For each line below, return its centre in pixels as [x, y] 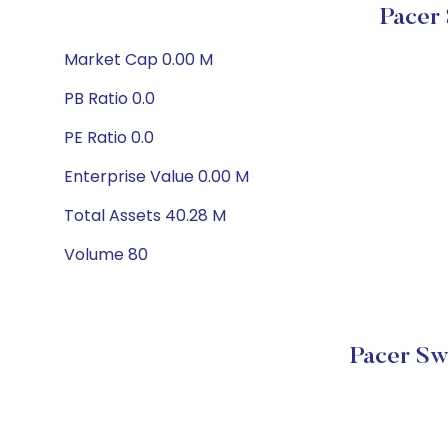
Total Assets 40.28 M [145, 215]
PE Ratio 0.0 [109, 137]
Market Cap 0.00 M [138, 59]
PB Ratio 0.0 [109, 98]
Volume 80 [106, 254]
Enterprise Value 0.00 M [156, 176]
